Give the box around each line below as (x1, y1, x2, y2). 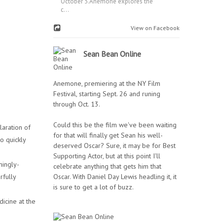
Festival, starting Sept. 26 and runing (53, 89, 160, 98)
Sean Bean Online (83, 49, 141, 59)
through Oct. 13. (53, 100, 100, 109)
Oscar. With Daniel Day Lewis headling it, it (53, 172, 177, 181)
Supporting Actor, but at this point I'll (53, 151, 160, 160)
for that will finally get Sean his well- (53, 131, 163, 140)
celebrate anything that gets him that (53, 162, 161, 171)
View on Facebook (126, 24, 180, 32)
